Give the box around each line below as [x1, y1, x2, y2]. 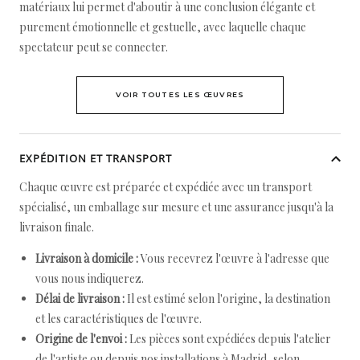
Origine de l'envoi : [35, 331, 127, 346]
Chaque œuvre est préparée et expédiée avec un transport [19, 179, 312, 194]
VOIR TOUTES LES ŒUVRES [115, 90, 245, 99]
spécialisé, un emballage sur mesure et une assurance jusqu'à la [19, 199, 333, 215]
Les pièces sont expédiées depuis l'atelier [127, 331, 331, 346]
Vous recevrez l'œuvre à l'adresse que [138, 251, 329, 266]
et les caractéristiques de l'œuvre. [35, 311, 202, 326]
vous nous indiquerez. [35, 271, 144, 286]
